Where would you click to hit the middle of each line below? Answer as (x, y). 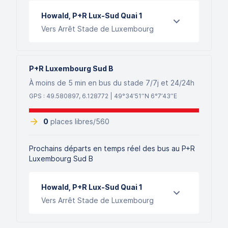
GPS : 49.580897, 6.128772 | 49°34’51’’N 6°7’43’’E (103, 96)
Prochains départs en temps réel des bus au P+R (112, 148)
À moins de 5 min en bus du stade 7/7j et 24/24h (112, 83)
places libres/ (73, 121)
